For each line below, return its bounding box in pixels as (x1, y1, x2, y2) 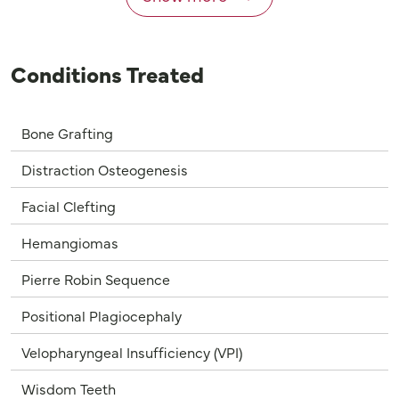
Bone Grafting (21, 122, 113, 142)
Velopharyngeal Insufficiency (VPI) (21, 341, 242, 362)
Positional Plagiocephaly (21, 305, 182, 325)
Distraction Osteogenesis (21, 159, 188, 179)
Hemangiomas (21, 232, 118, 252)
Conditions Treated (11, 57, 204, 89)
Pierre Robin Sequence (21, 268, 170, 289)
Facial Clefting (21, 195, 116, 216)
